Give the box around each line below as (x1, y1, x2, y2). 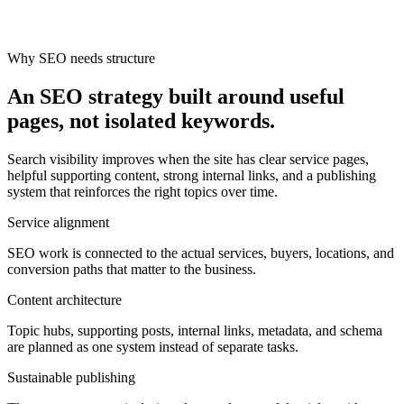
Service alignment (7, 214, 109, 230)
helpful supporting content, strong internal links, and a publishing (7, 167, 376, 183)
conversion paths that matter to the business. (7, 261, 256, 277)
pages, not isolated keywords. (7, 109, 275, 133)
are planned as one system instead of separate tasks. (7, 338, 298, 354)
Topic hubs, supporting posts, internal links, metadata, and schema (7, 322, 382, 338)
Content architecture (7, 291, 122, 308)
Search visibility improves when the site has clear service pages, (7, 151, 369, 167)
